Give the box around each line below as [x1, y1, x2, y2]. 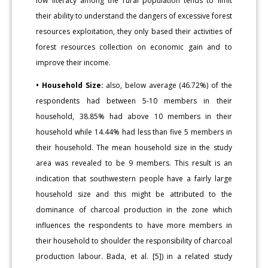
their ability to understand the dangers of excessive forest [36, 10, 232, 21]
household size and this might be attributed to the [36, 188, 232, 199]
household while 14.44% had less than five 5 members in [36, 126, 232, 137]
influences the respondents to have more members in [36, 220, 232, 230]
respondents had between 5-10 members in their [36, 95, 232, 106]
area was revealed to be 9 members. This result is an [36, 157, 232, 168]
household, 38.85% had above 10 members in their [36, 111, 232, 121]
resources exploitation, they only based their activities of [36, 26, 232, 36]
